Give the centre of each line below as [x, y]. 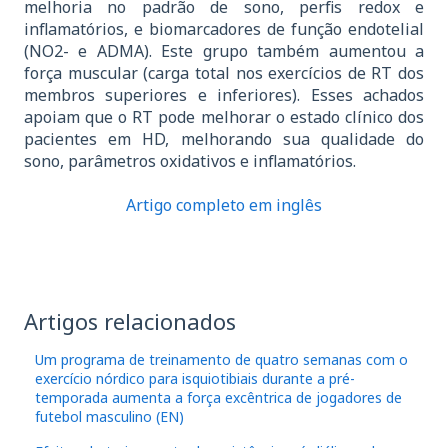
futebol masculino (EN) [110, 416]
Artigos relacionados [130, 320]
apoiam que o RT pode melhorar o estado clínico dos [224, 117]
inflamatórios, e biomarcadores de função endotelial [224, 29]
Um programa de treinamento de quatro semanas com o [222, 359]
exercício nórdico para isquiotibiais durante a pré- [195, 378]
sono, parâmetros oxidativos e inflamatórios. [190, 161]
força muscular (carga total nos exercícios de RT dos [224, 73]
